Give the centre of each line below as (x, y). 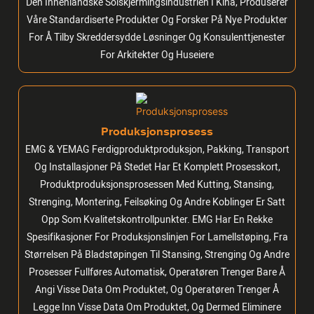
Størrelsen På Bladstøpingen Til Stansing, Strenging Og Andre (157, 254)
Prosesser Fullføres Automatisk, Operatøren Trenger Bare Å (157, 272)
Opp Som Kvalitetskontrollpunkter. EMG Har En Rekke (157, 219)
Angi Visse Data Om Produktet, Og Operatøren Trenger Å (157, 289)
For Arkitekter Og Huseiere (157, 55)
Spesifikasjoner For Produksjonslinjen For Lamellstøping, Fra (157, 237)
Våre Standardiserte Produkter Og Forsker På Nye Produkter (157, 20)
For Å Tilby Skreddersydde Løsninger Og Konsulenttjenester (157, 37)
